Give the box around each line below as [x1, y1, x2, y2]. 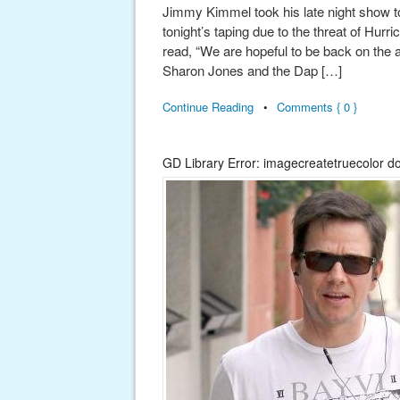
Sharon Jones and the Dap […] [162, 60, 342, 79]
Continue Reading [162, 98, 254, 116]
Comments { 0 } [277, 98, 357, 116]
